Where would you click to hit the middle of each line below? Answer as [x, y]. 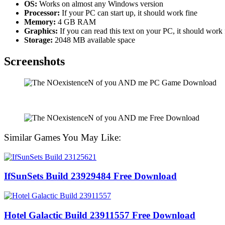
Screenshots [34, 62]
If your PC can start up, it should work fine [129, 13]
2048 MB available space [94, 40]
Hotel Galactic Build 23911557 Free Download [100, 215]
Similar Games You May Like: [63, 137]
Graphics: [41, 31]
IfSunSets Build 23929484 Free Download [90, 176]
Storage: [38, 40]
